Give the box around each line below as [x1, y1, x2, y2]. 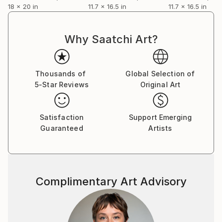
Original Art [140, 80, 181, 89]
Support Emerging [128, 113, 192, 121]
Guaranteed [40, 124, 83, 132]
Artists [148, 124, 172, 132]
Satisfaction [39, 113, 84, 121]
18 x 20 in [8, 2, 38, 10]
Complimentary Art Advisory [35, 175, 187, 188]
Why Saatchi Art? [64, 33, 158, 46]
